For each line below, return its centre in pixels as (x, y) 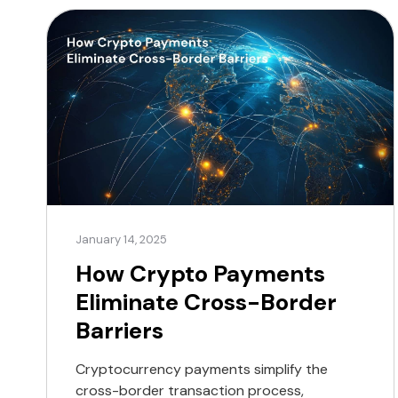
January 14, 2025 (121, 239)
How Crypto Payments (200, 273)
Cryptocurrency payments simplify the (202, 369)
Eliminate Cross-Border (206, 302)
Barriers (119, 330)
